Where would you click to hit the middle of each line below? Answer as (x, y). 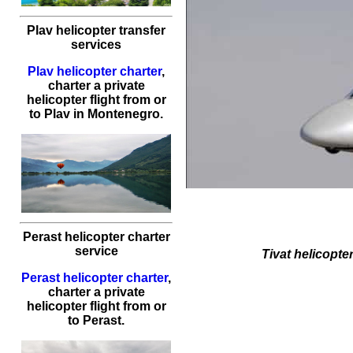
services (96, 45)
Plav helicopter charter (95, 71)
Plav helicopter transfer (96, 30)
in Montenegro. (117, 114)
